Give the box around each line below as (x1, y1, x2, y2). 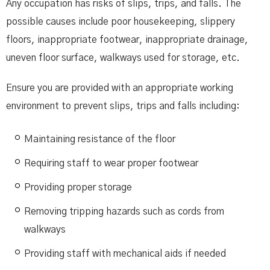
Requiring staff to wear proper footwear (24, 159, 198, 168)
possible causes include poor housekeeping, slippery (6, 17, 235, 27)
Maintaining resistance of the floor (24, 134, 175, 144)
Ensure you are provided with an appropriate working (6, 83, 233, 93)
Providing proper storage (24, 183, 132, 192)
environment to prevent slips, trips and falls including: (6, 101, 240, 111)
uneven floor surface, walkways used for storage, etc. (6, 53, 240, 63)
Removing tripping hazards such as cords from (24, 207, 224, 216)
